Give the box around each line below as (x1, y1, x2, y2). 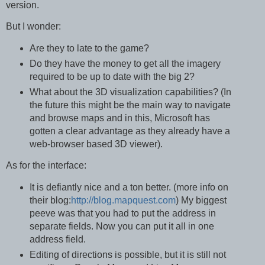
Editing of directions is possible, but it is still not (29, 250, 226, 260)
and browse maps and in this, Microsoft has (29, 112, 210, 123)
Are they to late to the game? (29, 43, 149, 53)
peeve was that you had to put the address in (29, 208, 216, 219)
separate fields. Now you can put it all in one (29, 221, 214, 232)
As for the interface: (6, 160, 86, 171)
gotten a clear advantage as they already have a (29, 125, 230, 136)
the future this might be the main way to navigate (29, 99, 231, 110)
